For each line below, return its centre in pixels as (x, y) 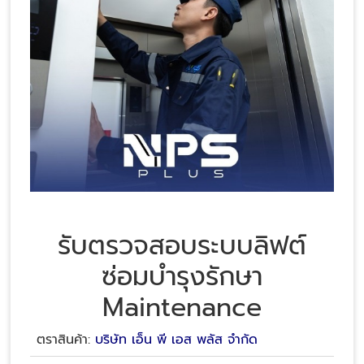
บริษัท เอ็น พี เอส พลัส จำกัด (176, 340)
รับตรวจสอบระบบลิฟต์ (182, 246)
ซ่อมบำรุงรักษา (182, 277)
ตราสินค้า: (66, 340)
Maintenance (182, 308)
